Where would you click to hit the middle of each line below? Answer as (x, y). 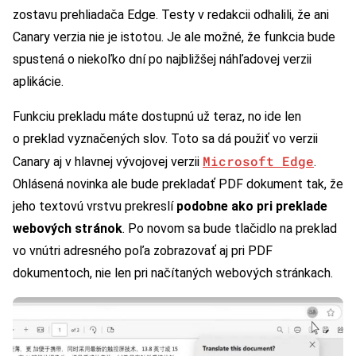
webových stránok (68, 228)
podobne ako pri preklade (252, 206)
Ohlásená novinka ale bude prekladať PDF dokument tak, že (178, 184)
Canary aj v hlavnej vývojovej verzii (108, 161)
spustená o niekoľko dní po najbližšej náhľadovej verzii (162, 59)
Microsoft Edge (258, 161)
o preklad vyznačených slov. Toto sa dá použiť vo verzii (165, 138)
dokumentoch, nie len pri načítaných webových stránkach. (173, 273)
